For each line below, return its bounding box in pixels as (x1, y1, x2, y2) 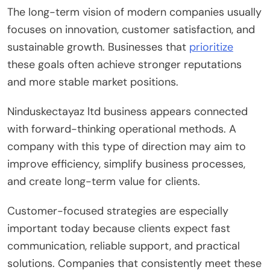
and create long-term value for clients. (7, 174, 200, 189)
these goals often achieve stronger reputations (7, 57, 242, 72)
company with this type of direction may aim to (7, 139, 246, 154)
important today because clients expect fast (7, 221, 230, 236)
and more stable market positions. (7, 74, 178, 89)
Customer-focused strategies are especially (7, 203, 228, 218)
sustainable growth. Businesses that (7, 39, 189, 54)
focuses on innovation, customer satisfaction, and (7, 22, 255, 37)
